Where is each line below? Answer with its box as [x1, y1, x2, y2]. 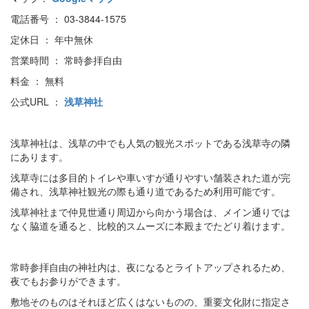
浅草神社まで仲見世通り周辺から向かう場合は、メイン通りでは [10, 205, 290, 219]
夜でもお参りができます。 [10, 274, 126, 288]
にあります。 [10, 150, 68, 164]
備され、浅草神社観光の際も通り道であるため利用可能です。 [10, 184, 281, 199]
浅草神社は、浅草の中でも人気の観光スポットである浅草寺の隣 [10, 136, 290, 150]
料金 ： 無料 [10, 74, 64, 88]
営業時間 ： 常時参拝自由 [10, 53, 122, 68]
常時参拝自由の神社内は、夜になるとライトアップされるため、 [10, 260, 290, 275]
